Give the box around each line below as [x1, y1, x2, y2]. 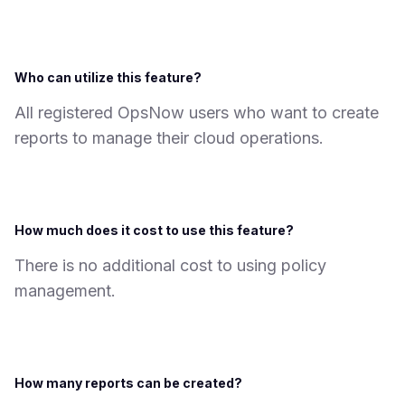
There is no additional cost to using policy [14, 256, 326, 276]
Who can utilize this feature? [14, 70, 202, 86]
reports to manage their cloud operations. [14, 128, 324, 148]
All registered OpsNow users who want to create [14, 103, 379, 123]
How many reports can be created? [14, 375, 242, 391]
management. [14, 281, 116, 301]
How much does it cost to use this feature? [14, 222, 294, 239]
